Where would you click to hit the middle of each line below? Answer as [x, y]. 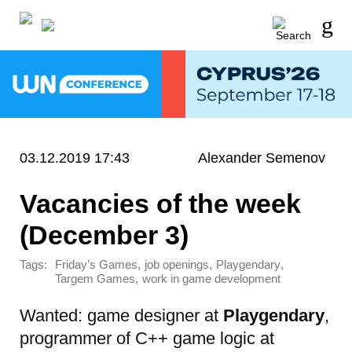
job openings [177, 265]
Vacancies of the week [160, 203]
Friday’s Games [96, 265]
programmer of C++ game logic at [147, 338]
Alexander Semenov [262, 158]
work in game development [211, 279]
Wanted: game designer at [121, 315]
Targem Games [95, 279]
